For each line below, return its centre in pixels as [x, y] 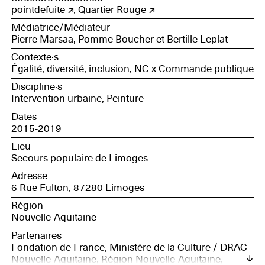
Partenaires [36, 235]
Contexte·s [35, 57]
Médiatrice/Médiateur [60, 27]
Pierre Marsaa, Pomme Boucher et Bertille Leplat [119, 39]
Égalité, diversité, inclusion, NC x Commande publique [132, 69]
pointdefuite [38, 9]
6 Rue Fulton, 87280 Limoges [77, 188]
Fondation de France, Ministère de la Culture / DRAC [129, 247]
